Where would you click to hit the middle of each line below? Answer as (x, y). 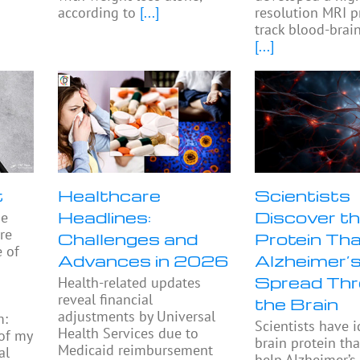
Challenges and (128, 239)
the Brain (297, 304)
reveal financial (106, 300)
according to (97, 13)
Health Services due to (129, 333)
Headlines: (105, 217)
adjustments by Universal (137, 317)
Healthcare (110, 196)
